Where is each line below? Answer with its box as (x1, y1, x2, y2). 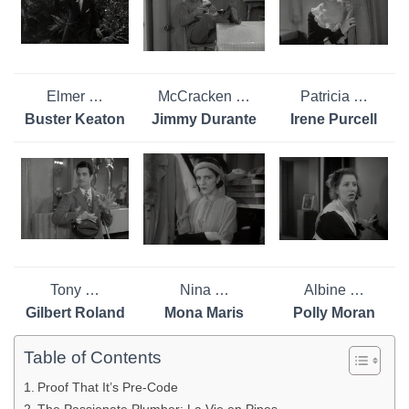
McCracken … (158, 88, 250, 104)
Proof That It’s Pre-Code (37, 379, 178, 394)
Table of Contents (24, 347, 162, 367)
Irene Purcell (290, 110, 377, 127)
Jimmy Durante (152, 110, 257, 127)
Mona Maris (164, 304, 244, 320)
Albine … (303, 281, 364, 298)
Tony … (50, 281, 100, 298)
